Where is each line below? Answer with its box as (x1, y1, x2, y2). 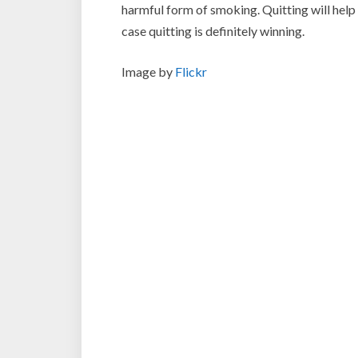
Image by (121, 64, 175, 79)
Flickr (175, 64, 207, 79)
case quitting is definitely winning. (121, 23, 304, 38)
